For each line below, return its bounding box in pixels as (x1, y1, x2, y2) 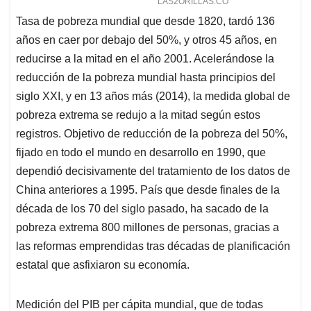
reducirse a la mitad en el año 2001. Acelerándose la (16, 53, 274, 65)
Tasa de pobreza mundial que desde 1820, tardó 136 (16, 15, 275, 28)
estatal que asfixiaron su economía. (16, 259, 190, 271)
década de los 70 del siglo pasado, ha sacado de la (16, 203, 269, 215)
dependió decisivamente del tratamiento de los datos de (16, 165, 290, 178)
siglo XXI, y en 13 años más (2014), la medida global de (16, 90, 290, 103)
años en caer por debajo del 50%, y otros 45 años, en (16, 34, 277, 47)
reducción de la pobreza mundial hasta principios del (16, 72, 276, 84)
